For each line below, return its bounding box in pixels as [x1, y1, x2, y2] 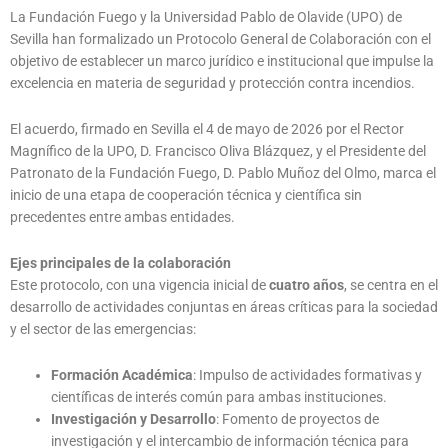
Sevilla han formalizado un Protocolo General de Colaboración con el [10, 31, 431, 47]
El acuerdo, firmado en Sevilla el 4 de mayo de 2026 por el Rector [10, 120, 404, 137]
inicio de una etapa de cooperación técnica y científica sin [10, 186, 362, 203]
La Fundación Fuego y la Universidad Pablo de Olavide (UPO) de [10, 9, 402, 25]
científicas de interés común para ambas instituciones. [51, 388, 388, 405]
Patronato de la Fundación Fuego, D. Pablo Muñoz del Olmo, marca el [10, 164, 436, 181]
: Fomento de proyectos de [216, 410, 380, 427]
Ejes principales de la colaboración [10, 254, 231, 271]
